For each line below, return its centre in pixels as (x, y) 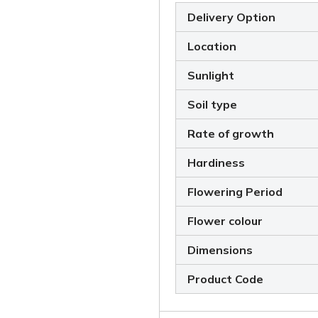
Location (212, 46)
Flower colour (225, 221)
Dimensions (220, 250)
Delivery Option (231, 17)
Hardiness (216, 163)
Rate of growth (230, 134)
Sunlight (210, 76)
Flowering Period (235, 192)
